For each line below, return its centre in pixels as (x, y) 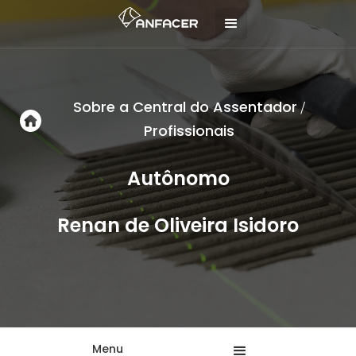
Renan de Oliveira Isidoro (178, 225)
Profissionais (189, 131)
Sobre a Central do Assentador (185, 107)
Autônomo (178, 178)
